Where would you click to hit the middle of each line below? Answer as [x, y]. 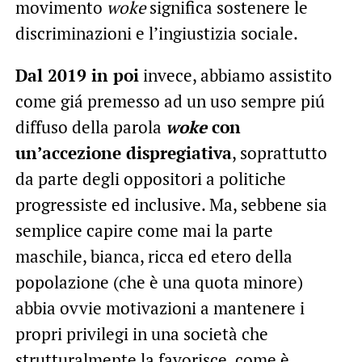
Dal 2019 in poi [77, 76]
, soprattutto [279, 153]
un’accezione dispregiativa [123, 153]
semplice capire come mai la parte [144, 231]
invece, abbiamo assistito [235, 76]
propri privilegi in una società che [141, 334]
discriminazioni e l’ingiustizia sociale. [156, 34]
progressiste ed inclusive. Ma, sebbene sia [171, 205]
